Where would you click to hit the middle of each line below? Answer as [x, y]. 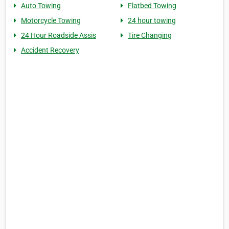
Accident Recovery [50, 50]
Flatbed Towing [152, 6]
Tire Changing [150, 36]
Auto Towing [41, 6]
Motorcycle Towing [51, 21]
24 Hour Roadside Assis [59, 36]
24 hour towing [152, 21]
